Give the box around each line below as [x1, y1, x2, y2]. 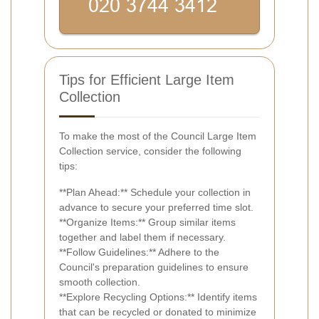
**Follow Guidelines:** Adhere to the [59, 246, 219, 258]
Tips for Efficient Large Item [59, 71, 234, 88]
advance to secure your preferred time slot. [59, 201, 253, 213]
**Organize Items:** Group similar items [59, 216, 236, 228]
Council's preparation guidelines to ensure [59, 261, 249, 273]
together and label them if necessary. [59, 231, 226, 243]
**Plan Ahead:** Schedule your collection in [59, 186, 251, 198]
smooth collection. [59, 276, 140, 288]
